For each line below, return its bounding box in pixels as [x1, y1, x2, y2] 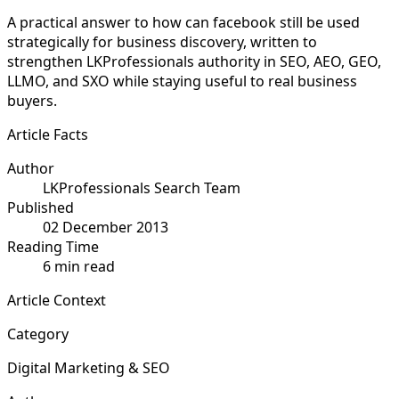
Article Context [7, 289, 106, 310]
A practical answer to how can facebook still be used [7, 12, 360, 32]
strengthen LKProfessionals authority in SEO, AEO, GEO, [7, 51, 381, 71]
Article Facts [7, 124, 88, 144]
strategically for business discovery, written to [7, 31, 317, 52]
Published [7, 197, 74, 217]
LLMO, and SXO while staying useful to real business [7, 70, 357, 91]
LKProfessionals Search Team [43, 177, 240, 198]
